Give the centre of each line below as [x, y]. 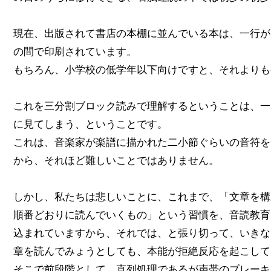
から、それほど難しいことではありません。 [116, 160]
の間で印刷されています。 [75, 51]
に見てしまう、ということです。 [90, 124]
